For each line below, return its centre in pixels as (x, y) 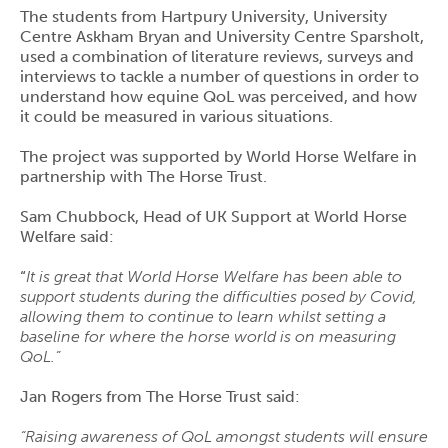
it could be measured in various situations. (176, 116)
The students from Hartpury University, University (203, 16)
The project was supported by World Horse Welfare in (218, 156)
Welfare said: (67, 236)
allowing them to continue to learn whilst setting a (203, 316)
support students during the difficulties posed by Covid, (218, 296)
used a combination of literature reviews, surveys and (217, 56)
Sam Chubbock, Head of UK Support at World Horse (213, 216)
